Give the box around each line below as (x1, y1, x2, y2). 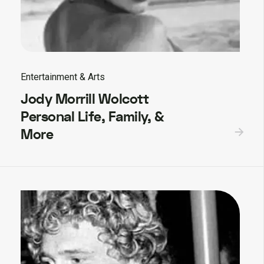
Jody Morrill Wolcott (21, 90, 148, 110)
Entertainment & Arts (21, 71, 105, 83)
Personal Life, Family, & (21, 107, 164, 127)
